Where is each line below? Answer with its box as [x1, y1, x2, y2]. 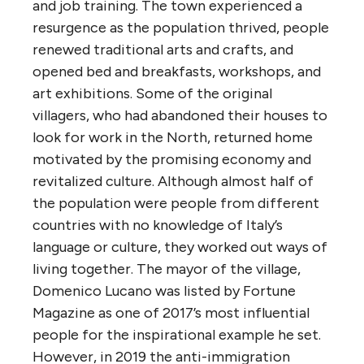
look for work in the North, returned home [32, 128, 313, 146]
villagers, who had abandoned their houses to [32, 106, 327, 124]
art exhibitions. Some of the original [32, 84, 272, 102]
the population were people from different [32, 193, 319, 212]
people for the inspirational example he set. [32, 325, 321, 344]
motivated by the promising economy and [32, 149, 311, 168]
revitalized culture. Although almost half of [32, 171, 314, 190]
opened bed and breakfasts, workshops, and [32, 62, 321, 80]
